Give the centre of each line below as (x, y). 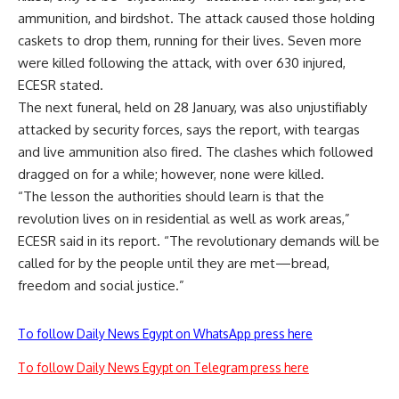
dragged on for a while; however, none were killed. (171, 175)
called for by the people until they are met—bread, (174, 264)
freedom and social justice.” (101, 286)
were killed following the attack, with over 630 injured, (182, 63)
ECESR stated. (61, 85)
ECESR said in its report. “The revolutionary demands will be (199, 241)
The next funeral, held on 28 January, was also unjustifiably (192, 108)
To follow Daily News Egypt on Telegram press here (163, 368)
